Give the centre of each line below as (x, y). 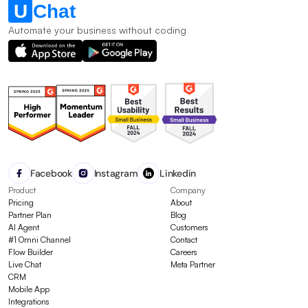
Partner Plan (30, 215)
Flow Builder (31, 252)
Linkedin (178, 173)
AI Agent (24, 227)
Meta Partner (193, 264)
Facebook (51, 173)
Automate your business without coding (97, 30)
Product (22, 190)
